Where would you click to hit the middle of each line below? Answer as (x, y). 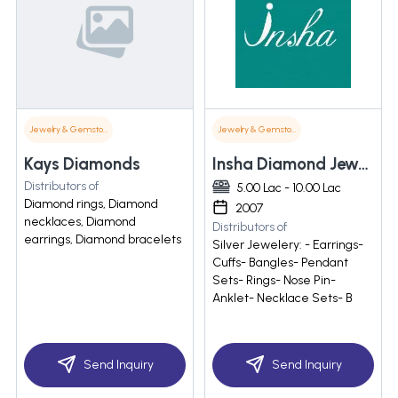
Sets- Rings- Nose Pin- (274, 281)
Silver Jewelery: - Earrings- (288, 245)
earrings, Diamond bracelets (103, 240)
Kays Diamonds (82, 164)
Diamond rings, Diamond (91, 204)
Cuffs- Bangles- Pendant (280, 263)
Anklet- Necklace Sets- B (283, 298)
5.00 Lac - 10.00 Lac (289, 188)
